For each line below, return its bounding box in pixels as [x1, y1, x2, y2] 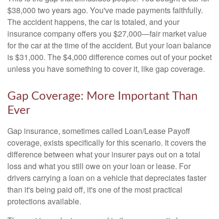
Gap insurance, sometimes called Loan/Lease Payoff [7, 125, 190, 136]
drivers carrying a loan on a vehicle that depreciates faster [7, 172, 206, 183]
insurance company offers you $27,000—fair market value [7, 28, 207, 39]
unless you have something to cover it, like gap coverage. [7, 63, 205, 74]
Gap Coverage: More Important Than [7, 90, 197, 102]
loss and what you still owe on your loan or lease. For [7, 160, 191, 172]
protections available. [7, 196, 81, 207]
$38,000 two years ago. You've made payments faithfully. [7, 4, 203, 16]
